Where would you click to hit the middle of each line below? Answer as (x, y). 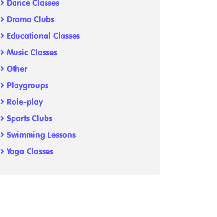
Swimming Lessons (40, 135)
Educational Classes (42, 36)
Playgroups (26, 86)
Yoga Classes (29, 152)
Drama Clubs (29, 20)
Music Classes (31, 53)
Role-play (23, 102)
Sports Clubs (28, 119)
